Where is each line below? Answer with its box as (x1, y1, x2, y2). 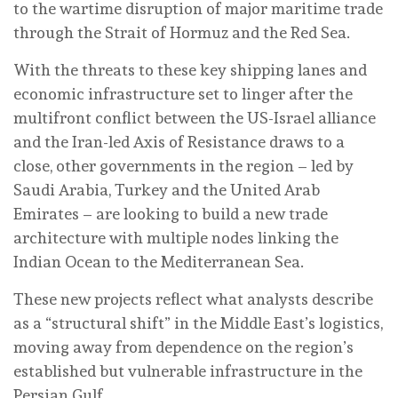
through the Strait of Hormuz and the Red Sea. (13, 23, 350, 43)
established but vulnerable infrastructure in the (13, 362, 362, 381)
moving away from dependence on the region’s (13, 338, 354, 357)
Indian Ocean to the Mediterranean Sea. (13, 252, 304, 272)
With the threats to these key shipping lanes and (13, 60, 367, 80)
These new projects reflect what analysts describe (13, 290, 373, 309)
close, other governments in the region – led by (13, 156, 354, 176)
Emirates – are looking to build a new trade (13, 204, 328, 224)
